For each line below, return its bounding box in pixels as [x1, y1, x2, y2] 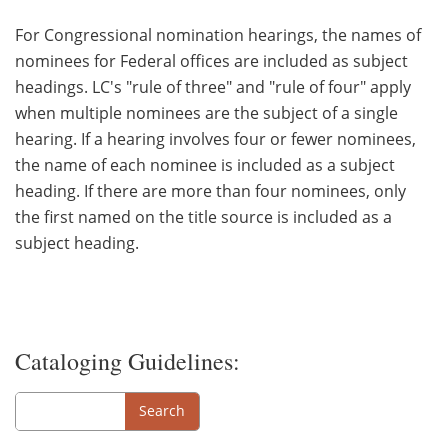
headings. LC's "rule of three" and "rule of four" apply [15, 75, 411, 98]
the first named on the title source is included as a [15, 205, 392, 228]
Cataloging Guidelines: [15, 344, 240, 377]
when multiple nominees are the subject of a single [15, 101, 398, 124]
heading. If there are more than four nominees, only [15, 179, 406, 202]
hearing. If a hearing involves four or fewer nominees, [15, 127, 416, 150]
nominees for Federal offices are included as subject [15, 49, 408, 72]
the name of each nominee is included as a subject [15, 153, 395, 176]
